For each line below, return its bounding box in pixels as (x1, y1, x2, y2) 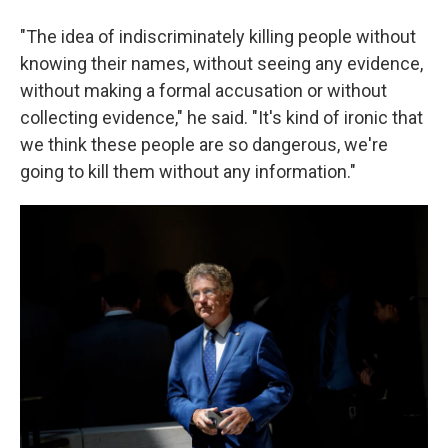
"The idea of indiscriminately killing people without (20, 26, 416, 47)
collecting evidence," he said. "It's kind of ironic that (20, 107, 423, 128)
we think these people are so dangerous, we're (20, 134, 388, 155)
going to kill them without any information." (20, 161, 356, 182)
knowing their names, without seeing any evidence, (20, 53, 423, 74)
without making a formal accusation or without (20, 80, 387, 101)
